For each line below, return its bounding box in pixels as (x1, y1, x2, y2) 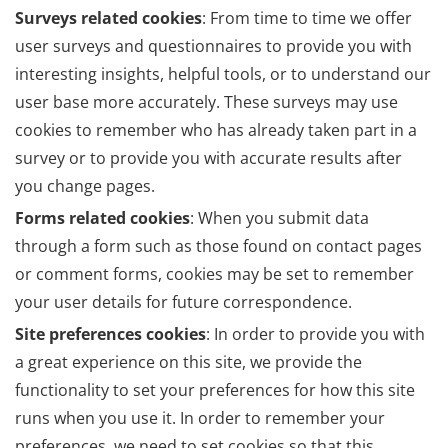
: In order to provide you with (206, 323, 425, 346)
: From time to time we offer (202, 7, 412, 30)
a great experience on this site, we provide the (15, 351, 362, 374)
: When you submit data (190, 207, 369, 230)
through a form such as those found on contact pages (15, 235, 422, 258)
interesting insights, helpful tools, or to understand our (15, 63, 431, 86)
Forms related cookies (15, 207, 190, 230)
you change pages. (15, 175, 155, 198)
